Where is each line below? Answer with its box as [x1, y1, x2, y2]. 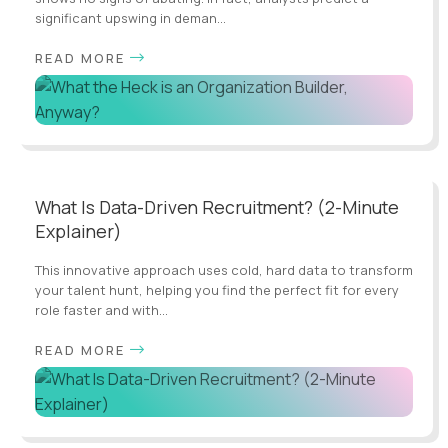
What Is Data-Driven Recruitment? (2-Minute [35, 194, 399, 219]
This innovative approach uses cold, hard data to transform [35, 260, 413, 279]
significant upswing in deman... [35, 8, 226, 27]
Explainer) [35, 218, 122, 243]
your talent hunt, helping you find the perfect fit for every [35, 280, 399, 299]
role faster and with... [35, 300, 168, 319]
